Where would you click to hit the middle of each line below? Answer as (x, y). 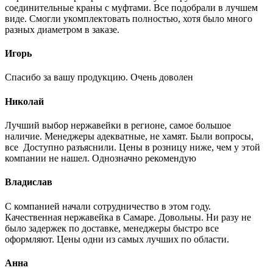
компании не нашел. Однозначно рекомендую (101, 158)
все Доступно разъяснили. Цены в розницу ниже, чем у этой (133, 147)
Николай (24, 101)
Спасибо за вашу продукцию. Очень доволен (99, 77)
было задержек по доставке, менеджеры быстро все (112, 228)
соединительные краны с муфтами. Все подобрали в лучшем (131, 7)
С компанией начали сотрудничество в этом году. (108, 206)
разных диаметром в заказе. (62, 29)
